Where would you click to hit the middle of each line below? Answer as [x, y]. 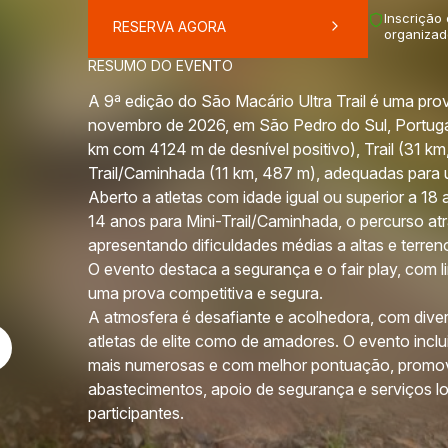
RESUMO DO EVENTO [160, 65]
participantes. [136, 413]
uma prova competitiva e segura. [205, 293]
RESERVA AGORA [169, 26]
